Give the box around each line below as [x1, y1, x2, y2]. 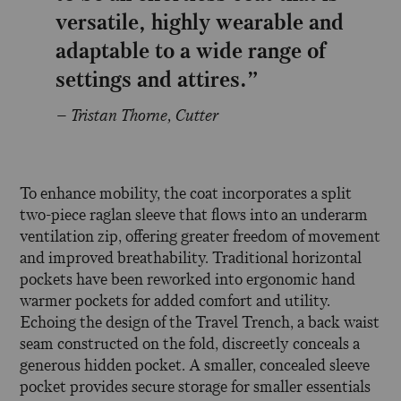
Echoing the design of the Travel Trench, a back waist [20, 311, 380, 334]
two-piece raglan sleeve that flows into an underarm [20, 204, 369, 226]
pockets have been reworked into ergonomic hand [20, 269, 356, 291]
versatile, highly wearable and [55, 7, 345, 37]
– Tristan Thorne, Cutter [55, 104, 218, 126]
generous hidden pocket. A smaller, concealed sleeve [20, 354, 371, 377]
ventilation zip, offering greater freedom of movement [20, 226, 381, 248]
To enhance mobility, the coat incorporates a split [20, 183, 353, 205]
